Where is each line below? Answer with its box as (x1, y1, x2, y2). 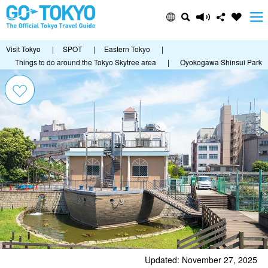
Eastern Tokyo (104, 44, 150, 54)
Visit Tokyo (6, 44, 41, 54)
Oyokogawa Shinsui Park (180, 57, 262, 67)
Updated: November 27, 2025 (145, 254, 257, 266)
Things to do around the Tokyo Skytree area (15, 57, 156, 67)
